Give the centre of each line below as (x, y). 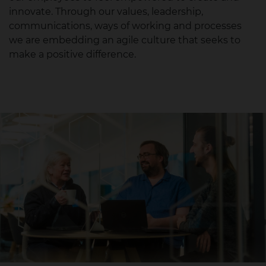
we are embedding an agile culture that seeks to (125, 40)
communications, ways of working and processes (125, 26)
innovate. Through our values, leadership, (106, 12)
